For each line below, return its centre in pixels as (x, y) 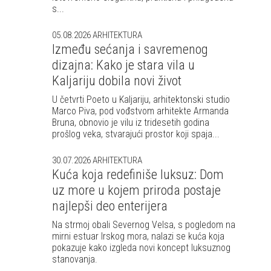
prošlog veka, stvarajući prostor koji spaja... (136, 134)
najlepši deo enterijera (110, 206)
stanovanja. (75, 259)
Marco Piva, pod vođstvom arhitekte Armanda (140, 111)
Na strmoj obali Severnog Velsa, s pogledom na (144, 225)
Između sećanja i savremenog (130, 49)
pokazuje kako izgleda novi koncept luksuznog (141, 248)
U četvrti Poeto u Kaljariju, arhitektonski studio (141, 100)
